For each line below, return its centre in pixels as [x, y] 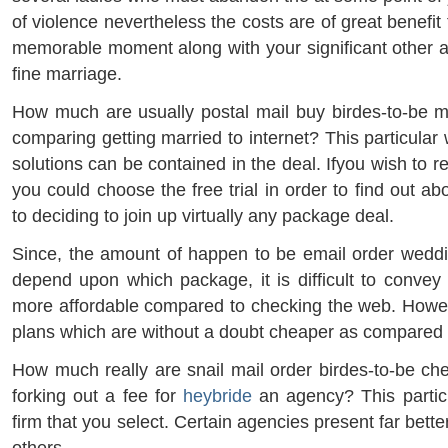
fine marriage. [67, 74]
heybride [217, 396]
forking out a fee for [97, 396]
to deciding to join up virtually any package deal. [203, 216]
